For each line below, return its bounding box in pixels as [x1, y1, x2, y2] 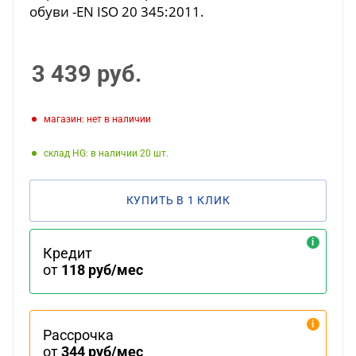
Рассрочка [43, 326, 114, 343]
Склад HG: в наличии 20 [48, 147, 151, 159]
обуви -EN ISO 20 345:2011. [29, 2, 204, 21]
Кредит [43, 244, 93, 261]
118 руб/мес [61, 261, 144, 278]
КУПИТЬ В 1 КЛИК [126, 193, 230, 207]
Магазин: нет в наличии [51, 113, 151, 125]
